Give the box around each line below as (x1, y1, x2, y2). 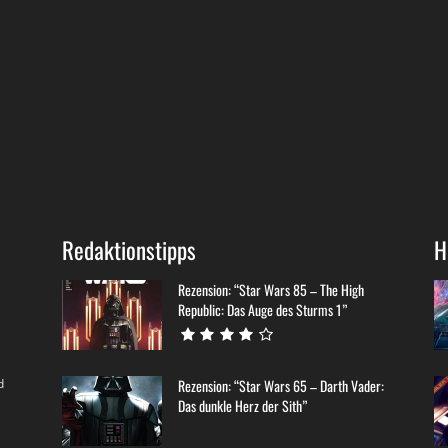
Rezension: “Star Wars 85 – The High (178, 279, 364, 301)
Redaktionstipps (62, 233, 196, 268)
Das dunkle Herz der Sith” (178, 395, 307, 417)
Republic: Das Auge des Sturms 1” (178, 299, 347, 321)
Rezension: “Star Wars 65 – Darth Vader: (178, 375, 384, 397)
